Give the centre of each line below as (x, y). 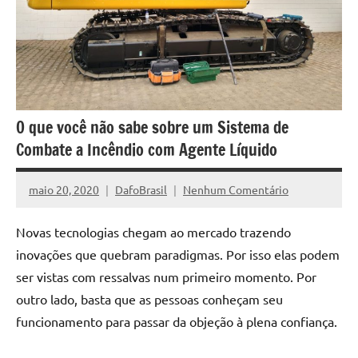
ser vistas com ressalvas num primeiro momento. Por (166, 277)
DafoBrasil (141, 189)
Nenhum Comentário (236, 189)
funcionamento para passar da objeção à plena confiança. (177, 322)
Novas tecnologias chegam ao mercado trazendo (153, 232)
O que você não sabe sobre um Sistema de (152, 128)
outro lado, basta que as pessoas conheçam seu (149, 299)
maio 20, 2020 (64, 189)
